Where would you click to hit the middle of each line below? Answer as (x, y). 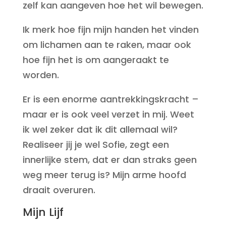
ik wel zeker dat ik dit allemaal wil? (100, 129)
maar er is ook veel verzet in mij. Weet (108, 114)
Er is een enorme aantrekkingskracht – (110, 99)
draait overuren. (59, 190)
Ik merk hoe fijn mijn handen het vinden (110, 30)
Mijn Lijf (43, 212)
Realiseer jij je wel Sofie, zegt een (96, 145)
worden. (41, 75)
